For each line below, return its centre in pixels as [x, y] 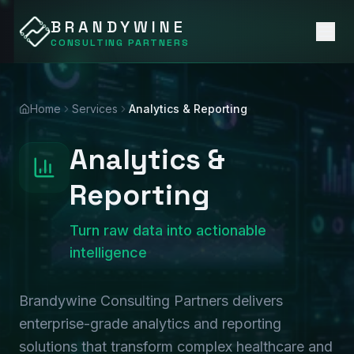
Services [95, 109]
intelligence [108, 252]
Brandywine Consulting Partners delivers [151, 301]
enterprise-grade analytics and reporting [150, 324]
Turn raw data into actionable [168, 230]
